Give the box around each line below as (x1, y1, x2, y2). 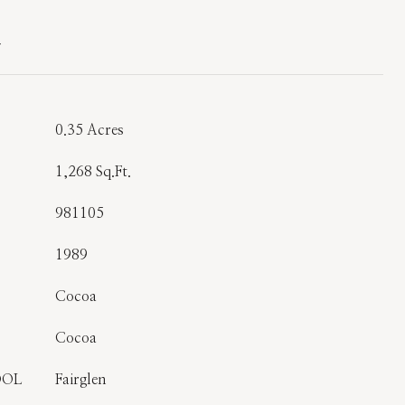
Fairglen (55, 372, 107, 387)
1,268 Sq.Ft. (55, 165, 131, 179)
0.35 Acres (55, 123, 124, 137)
